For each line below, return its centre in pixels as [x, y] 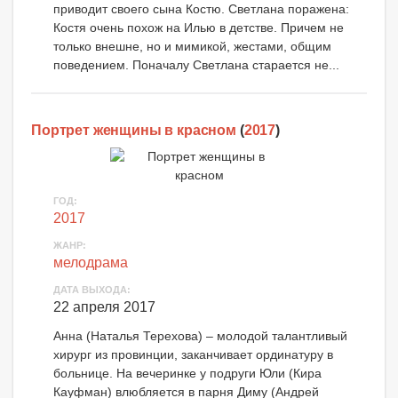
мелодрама [91, 262]
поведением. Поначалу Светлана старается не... [196, 65]
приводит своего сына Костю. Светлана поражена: [201, 9]
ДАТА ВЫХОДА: [92, 289]
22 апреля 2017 [104, 306]
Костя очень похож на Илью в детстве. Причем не [199, 28]
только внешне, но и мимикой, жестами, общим [192, 47]
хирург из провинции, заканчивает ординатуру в [193, 354]
